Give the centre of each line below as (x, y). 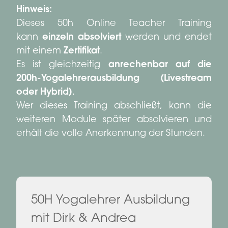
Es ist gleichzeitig (62, 65)
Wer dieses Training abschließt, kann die (114, 106)
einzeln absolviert (82, 37)
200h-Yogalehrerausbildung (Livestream (114, 79)
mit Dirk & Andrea (83, 219)
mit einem (40, 51)
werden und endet (166, 37)
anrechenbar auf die (160, 65)
